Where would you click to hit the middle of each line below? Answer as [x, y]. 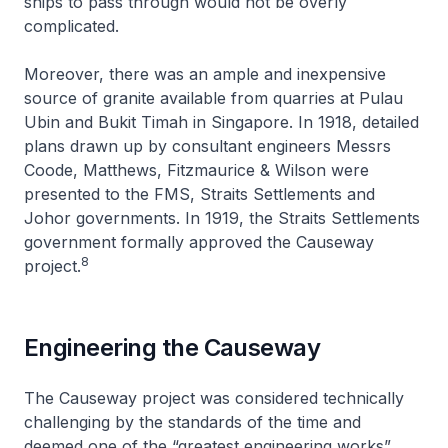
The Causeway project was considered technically [214, 397]
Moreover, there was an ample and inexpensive [205, 73]
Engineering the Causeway [172, 347]
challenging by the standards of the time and [192, 421]
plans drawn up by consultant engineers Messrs [207, 145]
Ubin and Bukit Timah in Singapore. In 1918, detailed [221, 121]
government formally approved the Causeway [199, 241]
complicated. [71, 25]
